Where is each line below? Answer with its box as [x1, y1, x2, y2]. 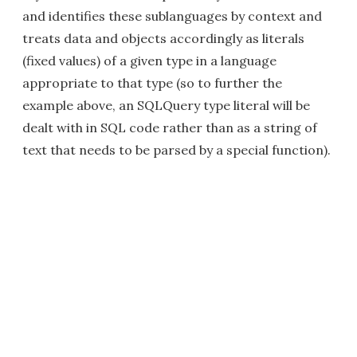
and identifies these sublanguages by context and [22, 8, 322, 24]
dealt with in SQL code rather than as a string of [22, 120, 317, 135]
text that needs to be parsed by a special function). [22, 142, 331, 158]
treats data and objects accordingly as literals [22, 30, 304, 46]
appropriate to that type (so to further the [22, 75, 282, 91]
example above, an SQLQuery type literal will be [22, 97, 310, 113]
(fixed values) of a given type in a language [22, 53, 277, 69]
